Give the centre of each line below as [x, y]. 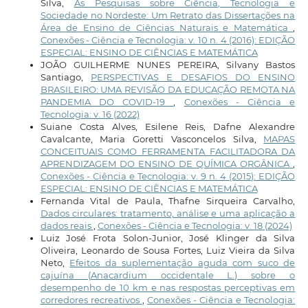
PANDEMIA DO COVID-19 [107, 101]
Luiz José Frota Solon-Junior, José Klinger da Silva [168, 238]
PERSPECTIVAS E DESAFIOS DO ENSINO [193, 77]
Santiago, [65, 77]
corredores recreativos [91, 299]
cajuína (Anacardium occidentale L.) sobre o [168, 275]
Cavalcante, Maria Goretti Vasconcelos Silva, [152, 139]
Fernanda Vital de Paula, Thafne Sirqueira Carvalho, [168, 200]
